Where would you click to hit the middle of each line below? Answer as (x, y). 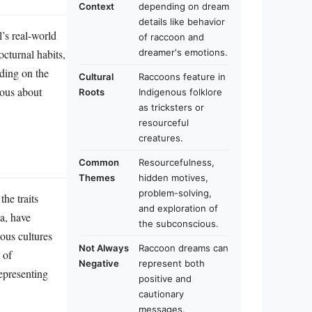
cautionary (161, 294)
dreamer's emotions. (183, 52)
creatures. (161, 138)
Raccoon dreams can (184, 248)
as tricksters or (171, 107)
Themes (97, 178)
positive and (165, 279)
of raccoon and (171, 37)
